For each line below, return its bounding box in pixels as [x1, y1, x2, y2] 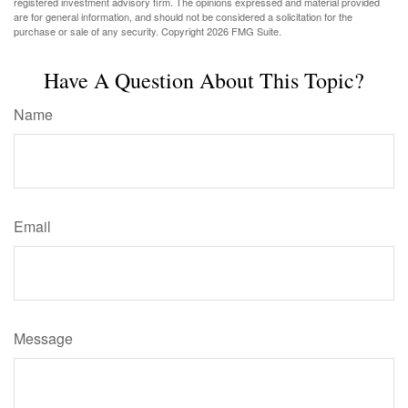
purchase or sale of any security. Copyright [14, 24, 207, 39]
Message [14, 328, 73, 350]
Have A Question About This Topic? [44, 66, 364, 96]
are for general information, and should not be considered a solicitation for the [14, 9, 352, 25]
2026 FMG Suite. [207, 24, 281, 39]
